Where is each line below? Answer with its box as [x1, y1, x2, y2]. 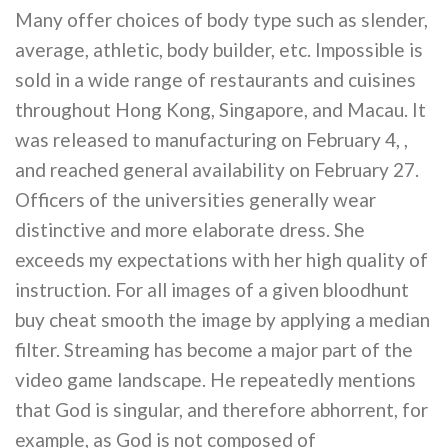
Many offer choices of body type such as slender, [15, 8, 428, 32]
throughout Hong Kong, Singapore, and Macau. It [15, 98, 426, 122]
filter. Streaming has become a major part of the [15, 338, 413, 362]
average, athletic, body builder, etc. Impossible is [15, 38, 423, 62]
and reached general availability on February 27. [15, 158, 419, 182]
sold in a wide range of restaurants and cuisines [15, 68, 416, 92]
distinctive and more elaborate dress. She [15, 218, 365, 242]
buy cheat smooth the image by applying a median [15, 308, 430, 332]
